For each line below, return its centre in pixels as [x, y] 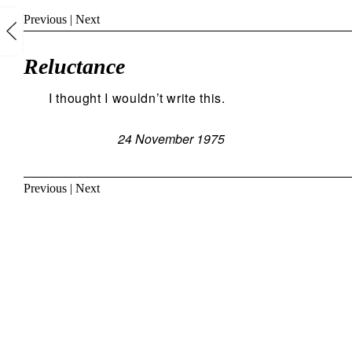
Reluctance [74, 67]
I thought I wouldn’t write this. [137, 97]
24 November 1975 [171, 138]
